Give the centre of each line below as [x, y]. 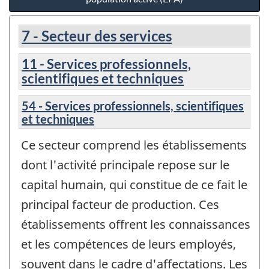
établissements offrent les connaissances [136, 225]
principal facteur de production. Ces [120, 205]
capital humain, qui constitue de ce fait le [134, 185]
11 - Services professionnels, [106, 64]
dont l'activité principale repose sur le [125, 165]
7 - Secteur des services [97, 36]
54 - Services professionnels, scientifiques [133, 106]
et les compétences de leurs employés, [128, 244]
